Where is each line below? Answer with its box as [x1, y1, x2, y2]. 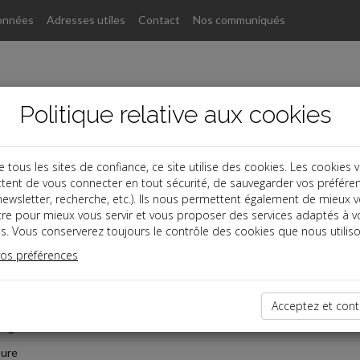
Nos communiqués [193, 13, 285, 27]
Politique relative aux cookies [18, 100, 332, 129]
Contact [138, 13, 180, 27]
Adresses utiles [47, 13, 125, 27]
